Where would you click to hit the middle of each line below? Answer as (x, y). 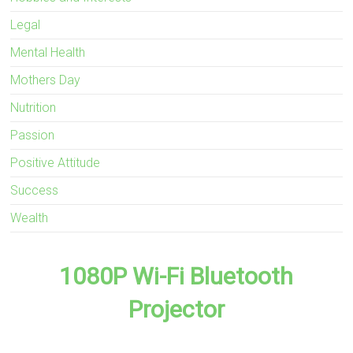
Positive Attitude (56, 163)
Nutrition (33, 108)
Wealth (30, 218)
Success (35, 191)
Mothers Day (46, 80)
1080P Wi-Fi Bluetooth (176, 277)
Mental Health (48, 53)
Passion (33, 136)
